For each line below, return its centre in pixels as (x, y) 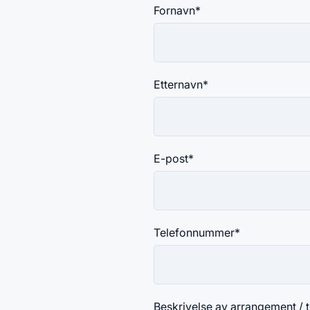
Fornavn (174, 10)
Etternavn (178, 84)
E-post (171, 158)
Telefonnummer (194, 232)
